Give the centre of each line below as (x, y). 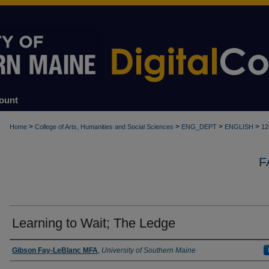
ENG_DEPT (199, 127)
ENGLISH (239, 127)
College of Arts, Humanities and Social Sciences (104, 127)
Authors (32, 252)
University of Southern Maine (149, 250)
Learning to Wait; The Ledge (94, 223)
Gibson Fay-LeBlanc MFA (55, 250)
